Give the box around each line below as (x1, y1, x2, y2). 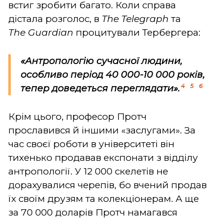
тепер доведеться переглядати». (21, 82, 180, 94)
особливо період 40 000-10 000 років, (21, 68, 205, 80)
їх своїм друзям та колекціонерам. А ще (8, 193, 199, 204)
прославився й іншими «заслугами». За (8, 124, 196, 136)
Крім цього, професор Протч (8, 110, 147, 122)
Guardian (28, 26, 73, 38)
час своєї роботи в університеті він (8, 138, 175, 150)
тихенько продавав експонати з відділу (8, 152, 198, 163)
